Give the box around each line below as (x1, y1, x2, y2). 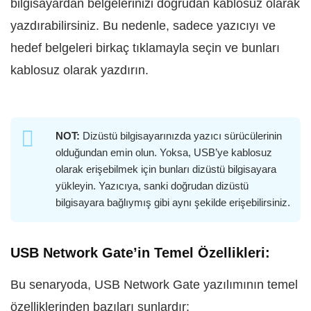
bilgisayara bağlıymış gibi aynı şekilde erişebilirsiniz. (56, 196, 290, 209)
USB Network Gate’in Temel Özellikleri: (10, 245, 270, 261)
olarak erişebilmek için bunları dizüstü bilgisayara (56, 163, 276, 176)
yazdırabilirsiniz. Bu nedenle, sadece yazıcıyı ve (10, 19, 276, 33)
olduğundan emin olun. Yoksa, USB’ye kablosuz (56, 146, 272, 159)
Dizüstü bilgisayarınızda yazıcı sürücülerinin (80, 130, 282, 142)
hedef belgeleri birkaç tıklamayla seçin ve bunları (10, 41, 280, 56)
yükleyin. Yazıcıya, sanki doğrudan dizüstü (56, 180, 249, 192)
